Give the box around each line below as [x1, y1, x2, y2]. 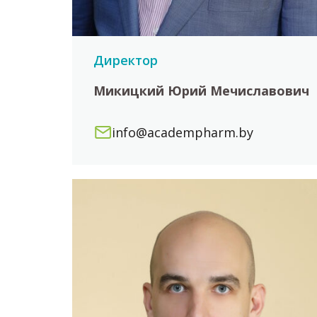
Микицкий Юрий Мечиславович [93, 82, 309, 100]
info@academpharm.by [112, 124, 253, 142]
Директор [93, 52, 158, 69]
